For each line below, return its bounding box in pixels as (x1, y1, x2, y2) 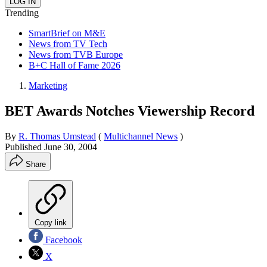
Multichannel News (104, 131, 178, 141)
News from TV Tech (29, 38, 107, 49)
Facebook (43, 234, 82, 245)
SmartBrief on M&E (29, 27, 105, 38)
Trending (5, 7, 39, 18)
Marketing (29, 80, 67, 91)
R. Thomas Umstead (18, 131, 96, 141)
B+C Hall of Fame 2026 (29, 60, 120, 70)
